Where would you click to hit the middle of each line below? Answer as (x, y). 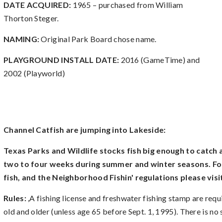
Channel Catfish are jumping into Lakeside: (85, 130)
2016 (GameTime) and (160, 60)
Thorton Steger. (31, 18)
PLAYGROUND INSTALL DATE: (62, 60)
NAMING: (22, 39)
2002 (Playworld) (34, 73)
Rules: (15, 198)
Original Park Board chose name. (99, 39)
